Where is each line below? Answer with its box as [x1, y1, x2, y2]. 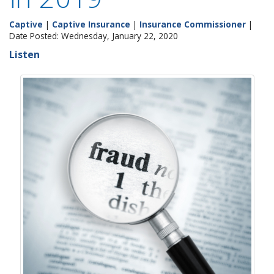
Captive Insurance [52, 18, 130, 30]
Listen [9, 48, 40, 61]
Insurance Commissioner [139, 18, 246, 30]
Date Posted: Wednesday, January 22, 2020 [9, 30, 178, 42]
